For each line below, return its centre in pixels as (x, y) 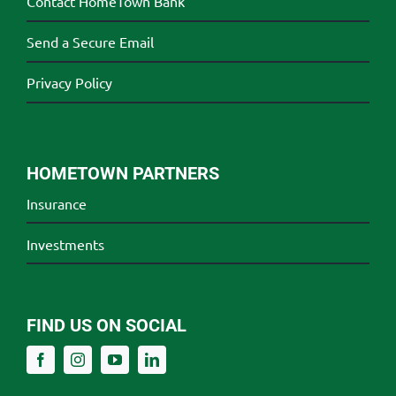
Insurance (56, 203)
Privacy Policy (69, 82)
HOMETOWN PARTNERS (122, 173)
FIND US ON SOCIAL (106, 326)
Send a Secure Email (90, 41)
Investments (65, 244)
